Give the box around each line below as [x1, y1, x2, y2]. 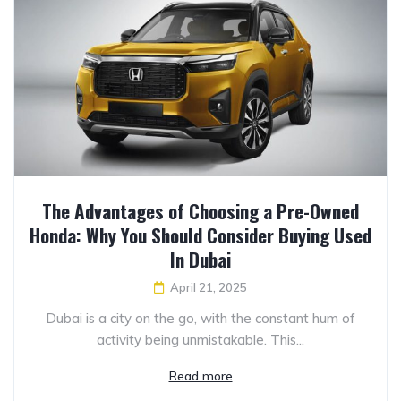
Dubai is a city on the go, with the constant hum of [46, 310, 355, 328]
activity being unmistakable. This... [97, 331, 304, 349]
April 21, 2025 [170, 280, 247, 295]
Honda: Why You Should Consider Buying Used [30, 221, 371, 250]
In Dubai [170, 245, 231, 274]
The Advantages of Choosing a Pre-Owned [42, 197, 359, 226]
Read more [168, 368, 233, 385]
